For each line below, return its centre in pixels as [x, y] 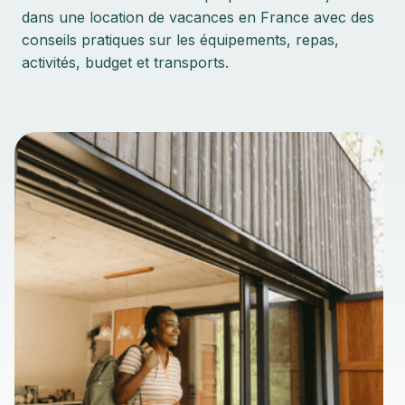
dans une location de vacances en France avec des [198, 17]
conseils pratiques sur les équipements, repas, [180, 40]
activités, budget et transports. [125, 62]
